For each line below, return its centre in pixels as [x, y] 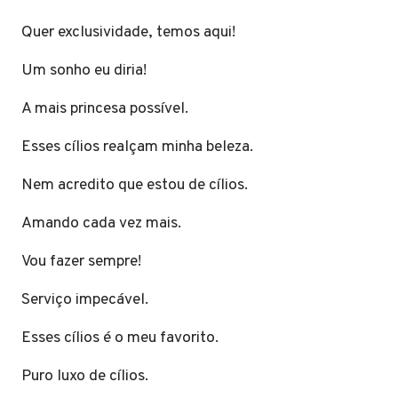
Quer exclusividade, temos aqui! [132, 32]
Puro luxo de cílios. [88, 376]
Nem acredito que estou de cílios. [138, 185]
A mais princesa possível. [108, 108]
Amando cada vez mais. [105, 223]
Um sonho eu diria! [86, 70]
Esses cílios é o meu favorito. [123, 338]
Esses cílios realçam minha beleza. [141, 147]
